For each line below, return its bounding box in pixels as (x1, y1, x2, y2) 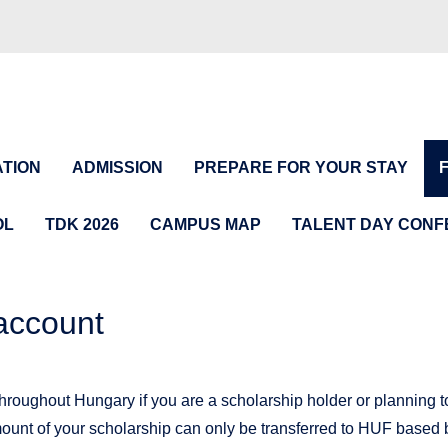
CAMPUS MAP (150, 215, 261, 233)
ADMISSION (72, 159, 163, 176)
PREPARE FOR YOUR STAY (194, 159, 408, 176)
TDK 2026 (45, 215, 119, 233)
